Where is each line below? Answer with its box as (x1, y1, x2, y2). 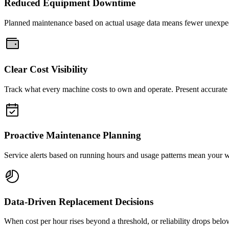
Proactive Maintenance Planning (4, 130, 141, 141)
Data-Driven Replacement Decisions (4, 196, 153, 207)
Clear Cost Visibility (4, 63, 88, 75)
